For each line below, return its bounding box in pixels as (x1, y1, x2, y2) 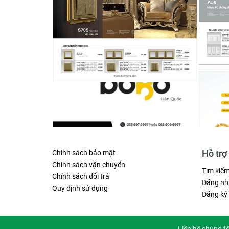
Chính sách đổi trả (52, 172, 109, 181)
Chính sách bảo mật (52, 149, 116, 157)
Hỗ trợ (201, 148, 227, 159)
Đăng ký (201, 190, 227, 199)
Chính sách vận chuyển (52, 161, 125, 169)
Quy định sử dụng (52, 184, 108, 193)
